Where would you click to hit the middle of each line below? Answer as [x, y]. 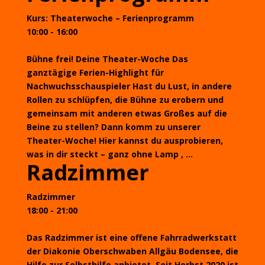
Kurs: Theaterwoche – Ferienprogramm [110, 18]
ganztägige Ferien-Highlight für [95, 72]
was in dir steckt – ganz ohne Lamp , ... [109, 154]
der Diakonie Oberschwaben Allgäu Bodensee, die [132, 251]
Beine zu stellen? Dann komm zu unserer [113, 127]
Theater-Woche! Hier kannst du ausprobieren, [125, 140]
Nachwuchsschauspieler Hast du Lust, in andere [129, 86]
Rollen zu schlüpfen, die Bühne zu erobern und [125, 100]
